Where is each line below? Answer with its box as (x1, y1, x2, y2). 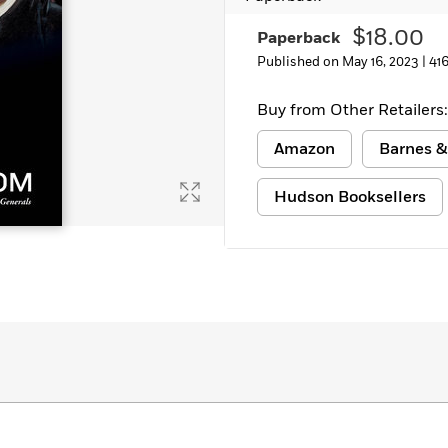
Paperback (257, 27, 340, 49)
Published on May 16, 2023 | (257, 53, 429, 71)
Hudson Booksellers (274, 186, 426, 208)
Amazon (274, 138, 335, 160)
